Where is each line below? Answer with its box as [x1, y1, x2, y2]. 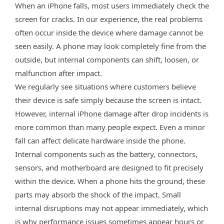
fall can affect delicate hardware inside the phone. [15, 135, 185, 146]
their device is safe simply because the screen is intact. [15, 95, 201, 105]
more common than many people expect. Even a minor [15, 122, 205, 132]
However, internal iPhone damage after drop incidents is [15, 108, 208, 119]
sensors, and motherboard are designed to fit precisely [15, 162, 203, 173]
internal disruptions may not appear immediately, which [15, 203, 208, 213]
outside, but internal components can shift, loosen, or [15, 54, 199, 65]
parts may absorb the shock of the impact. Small [15, 189, 181, 200]
